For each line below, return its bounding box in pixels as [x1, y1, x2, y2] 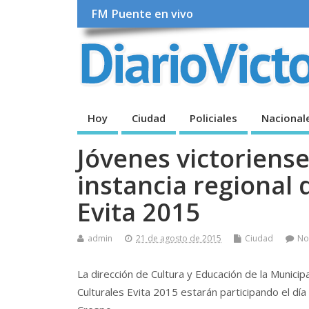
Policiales [190, 110, 237, 125]
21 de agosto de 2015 [136, 232, 221, 244]
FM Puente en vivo [91, 6, 194, 22]
